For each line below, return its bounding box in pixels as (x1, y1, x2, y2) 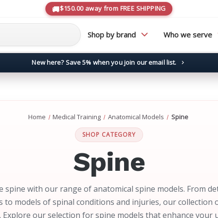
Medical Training (53, 112, 101, 122)
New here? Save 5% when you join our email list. (32, 58, 178, 67)
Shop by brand (88, 29, 136, 39)
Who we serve (163, 29, 213, 39)
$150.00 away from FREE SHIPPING (59, 4, 166, 13)
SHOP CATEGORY (82, 130, 136, 139)
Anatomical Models (108, 112, 164, 122)
